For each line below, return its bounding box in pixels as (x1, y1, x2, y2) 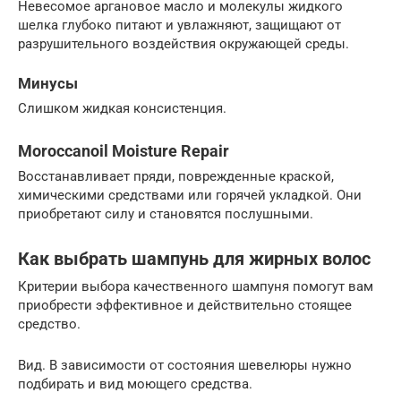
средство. (18, 316, 81, 332)
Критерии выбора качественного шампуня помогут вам (18, 278, 373, 294)
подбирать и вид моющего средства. (18, 376, 252, 392)
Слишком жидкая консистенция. (18, 100, 226, 116)
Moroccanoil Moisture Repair (18, 141, 229, 160)
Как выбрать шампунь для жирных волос (18, 249, 371, 270)
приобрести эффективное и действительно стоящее (18, 297, 352, 313)
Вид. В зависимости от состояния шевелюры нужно (18, 357, 352, 373)
